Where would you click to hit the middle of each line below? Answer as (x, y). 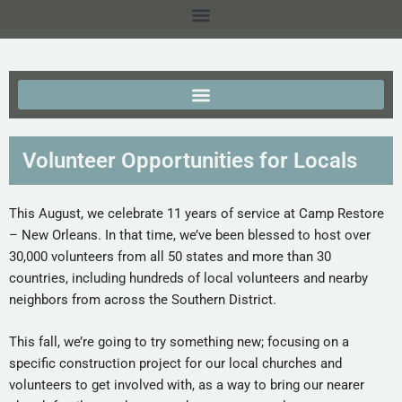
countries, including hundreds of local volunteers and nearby (188, 278)
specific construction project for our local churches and (175, 363)
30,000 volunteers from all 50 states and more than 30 (170, 257)
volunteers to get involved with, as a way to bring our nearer (187, 385)
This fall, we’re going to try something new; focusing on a (179, 341)
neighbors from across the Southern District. (143, 300)
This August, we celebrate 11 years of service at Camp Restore (197, 214)
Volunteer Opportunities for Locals (190, 161)
